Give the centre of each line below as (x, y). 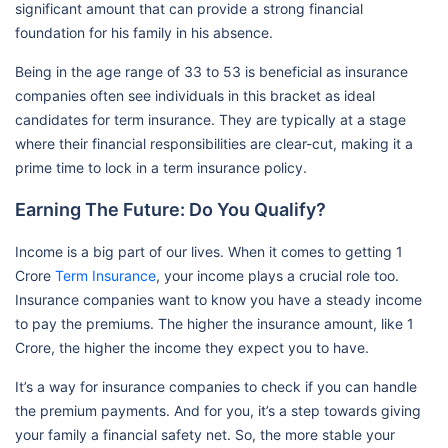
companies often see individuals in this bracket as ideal (195, 95)
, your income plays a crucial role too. (277, 275)
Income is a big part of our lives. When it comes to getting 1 (209, 251)
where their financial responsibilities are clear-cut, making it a (214, 143)
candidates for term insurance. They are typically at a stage (210, 119)
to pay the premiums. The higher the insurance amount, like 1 (214, 323)
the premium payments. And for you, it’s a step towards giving (218, 410)
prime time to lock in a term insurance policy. (161, 167)
